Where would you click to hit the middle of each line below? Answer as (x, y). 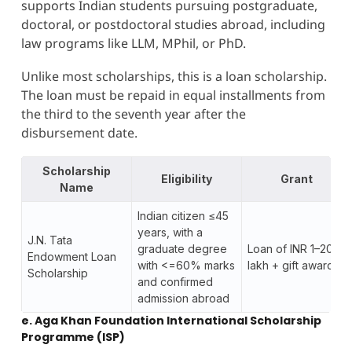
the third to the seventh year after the (133, 114)
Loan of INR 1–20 (290, 249)
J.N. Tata (49, 240)
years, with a (170, 233)
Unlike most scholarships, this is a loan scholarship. (174, 77)
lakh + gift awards (293, 266)
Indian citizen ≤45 (183, 216)
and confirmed (175, 282)
